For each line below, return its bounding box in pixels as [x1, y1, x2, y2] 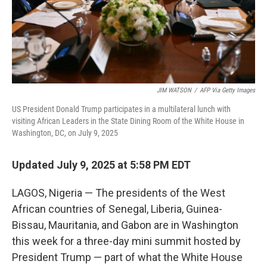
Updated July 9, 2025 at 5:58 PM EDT [12, 159, 191, 171]
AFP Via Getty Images [200, 86, 255, 94]
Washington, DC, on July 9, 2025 [12, 128, 118, 138]
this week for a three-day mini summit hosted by [12, 235, 241, 247]
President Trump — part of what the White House [12, 251, 243, 263]
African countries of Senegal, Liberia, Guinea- [12, 203, 222, 215]
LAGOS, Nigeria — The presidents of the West [12, 187, 225, 199]
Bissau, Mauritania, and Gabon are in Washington [12, 219, 238, 231]
